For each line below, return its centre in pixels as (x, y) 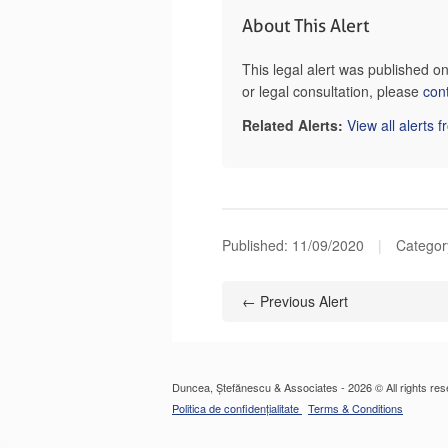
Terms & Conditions (355, 408)
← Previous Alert (295, 301)
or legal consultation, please (332, 91)
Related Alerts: (292, 125)
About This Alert (305, 25)
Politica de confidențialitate (237, 408)
